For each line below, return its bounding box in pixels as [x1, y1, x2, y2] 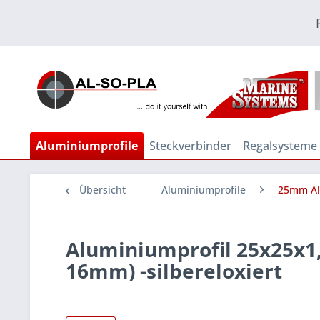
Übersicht [79, 183, 126, 196]
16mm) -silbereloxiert [66, 257, 282, 284]
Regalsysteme [243, 138, 317, 154]
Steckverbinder [149, 138, 231, 154]
